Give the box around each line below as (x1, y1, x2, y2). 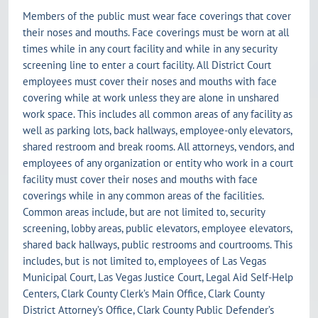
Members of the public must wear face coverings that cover (23, 9, 291, 23)
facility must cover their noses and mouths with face (23, 172, 258, 186)
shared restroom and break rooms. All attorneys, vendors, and (23, 139, 295, 153)
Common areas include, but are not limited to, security (23, 204, 265, 219)
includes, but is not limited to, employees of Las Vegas (23, 253, 266, 268)
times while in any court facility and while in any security (23, 41, 277, 55)
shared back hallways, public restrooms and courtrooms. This (23, 237, 292, 251)
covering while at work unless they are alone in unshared (23, 90, 279, 104)
